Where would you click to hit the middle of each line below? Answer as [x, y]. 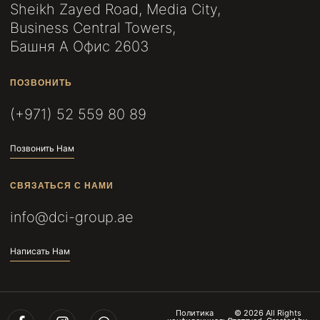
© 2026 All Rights [267, 312]
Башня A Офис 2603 [79, 46]
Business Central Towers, [93, 27]
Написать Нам [40, 251]
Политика [195, 312]
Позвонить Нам [42, 148]
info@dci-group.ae [72, 217]
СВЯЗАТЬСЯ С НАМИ [62, 185]
